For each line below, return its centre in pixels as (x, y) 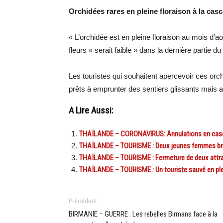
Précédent (83, 201)
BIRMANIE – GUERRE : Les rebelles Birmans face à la (143, 214)
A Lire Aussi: (91, 111)
